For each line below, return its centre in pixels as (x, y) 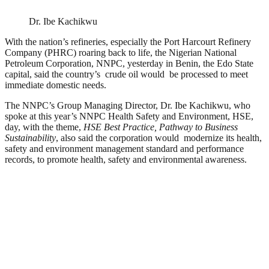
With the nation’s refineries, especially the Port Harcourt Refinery (128, 41)
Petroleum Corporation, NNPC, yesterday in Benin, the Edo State (129, 63)
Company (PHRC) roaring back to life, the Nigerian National (121, 52)
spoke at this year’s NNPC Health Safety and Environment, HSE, (129, 116)
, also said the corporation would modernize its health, (159, 138)
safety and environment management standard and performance (124, 148)
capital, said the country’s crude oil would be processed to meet (126, 74)
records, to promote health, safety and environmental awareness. (126, 159)
